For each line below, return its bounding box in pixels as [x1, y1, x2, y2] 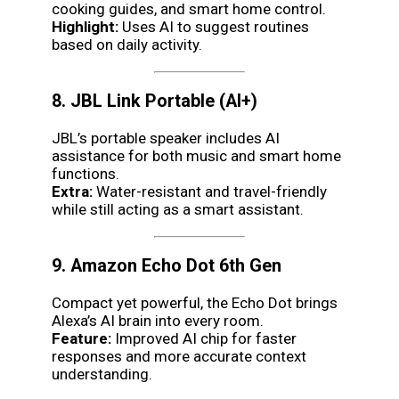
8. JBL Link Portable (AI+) [52, 90, 257, 111]
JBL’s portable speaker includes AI [52, 128, 280, 147]
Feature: [52, 329, 111, 347]
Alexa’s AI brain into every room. [52, 311, 264, 330]
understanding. [52, 364, 152, 383]
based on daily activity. [52, 35, 202, 53]
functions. [52, 164, 119, 183]
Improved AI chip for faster [111, 329, 297, 347]
